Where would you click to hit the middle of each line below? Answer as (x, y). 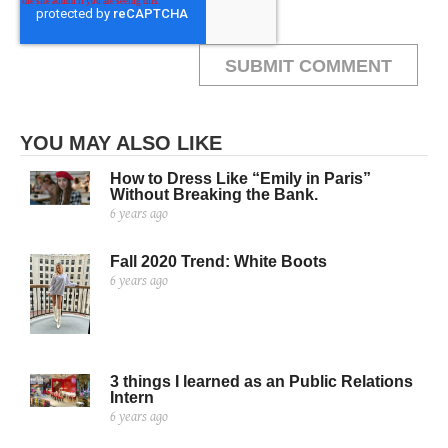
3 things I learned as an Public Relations (261, 382)
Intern (132, 398)
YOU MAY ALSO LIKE (121, 143)
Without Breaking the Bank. (214, 195)
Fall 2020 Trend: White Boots (218, 262)
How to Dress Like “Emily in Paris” (240, 179)
